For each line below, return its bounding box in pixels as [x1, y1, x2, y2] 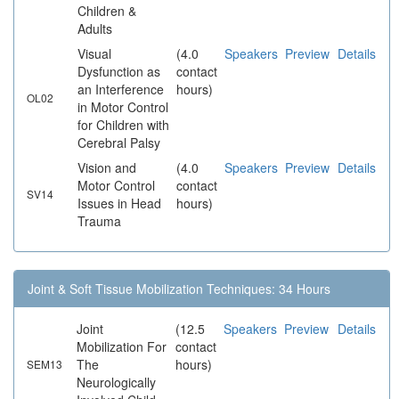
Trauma [77, 212, 121, 231]
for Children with [77, 116, 169, 134]
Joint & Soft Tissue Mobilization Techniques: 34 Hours [28, 280, 330, 298]
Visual [77, 45, 111, 63]
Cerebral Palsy [77, 134, 160, 152]
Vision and [77, 159, 136, 177]
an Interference [77, 80, 164, 99]
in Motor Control [77, 98, 168, 117]
